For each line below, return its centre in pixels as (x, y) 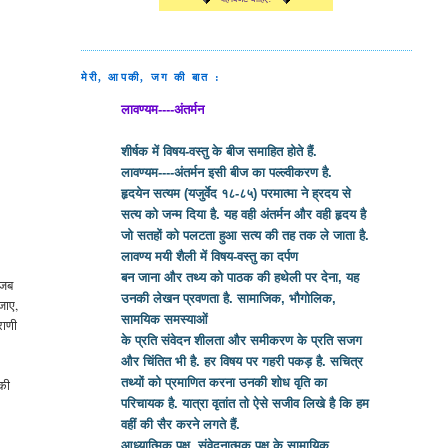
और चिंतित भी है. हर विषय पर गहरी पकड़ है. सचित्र (241, 362)
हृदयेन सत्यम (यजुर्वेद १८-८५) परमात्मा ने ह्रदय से (235, 194)
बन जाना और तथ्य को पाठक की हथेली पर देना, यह (239, 278)
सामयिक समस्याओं (164, 320)
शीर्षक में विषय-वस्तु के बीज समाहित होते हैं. (218, 152)
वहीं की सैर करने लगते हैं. (180, 425)
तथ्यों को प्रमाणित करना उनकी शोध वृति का (223, 383)
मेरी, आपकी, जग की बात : (150, 77)
